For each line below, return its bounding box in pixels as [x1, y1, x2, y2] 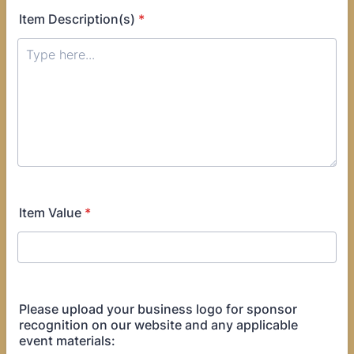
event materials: [19, 333, 115, 348]
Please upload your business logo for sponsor [19, 301, 297, 317]
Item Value [19, 205, 81, 220]
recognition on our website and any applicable [19, 317, 298, 333]
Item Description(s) [19, 11, 135, 27]
